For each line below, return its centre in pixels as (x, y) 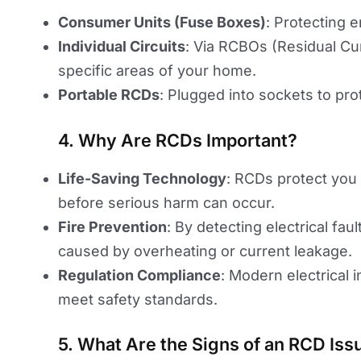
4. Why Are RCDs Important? (178, 140)
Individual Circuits (122, 46)
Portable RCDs (109, 94)
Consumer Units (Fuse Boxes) (162, 22)
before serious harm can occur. (166, 202)
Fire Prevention (112, 226)
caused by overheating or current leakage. (205, 251)
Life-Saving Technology (142, 178)
